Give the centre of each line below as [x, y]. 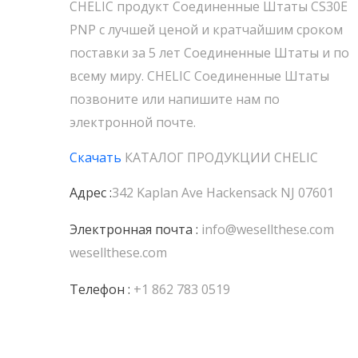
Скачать [95, 157]
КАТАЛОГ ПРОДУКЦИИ [198, 157]
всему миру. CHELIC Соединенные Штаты [199, 76]
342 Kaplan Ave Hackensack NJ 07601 [223, 193]
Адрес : [91, 193]
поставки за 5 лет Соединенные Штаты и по [209, 53]
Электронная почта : [134, 229]
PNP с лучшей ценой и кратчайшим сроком [206, 30]
